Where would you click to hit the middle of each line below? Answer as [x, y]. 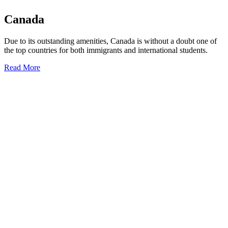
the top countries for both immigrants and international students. [106, 50]
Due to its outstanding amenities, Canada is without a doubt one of [110, 41]
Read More [22, 67]
